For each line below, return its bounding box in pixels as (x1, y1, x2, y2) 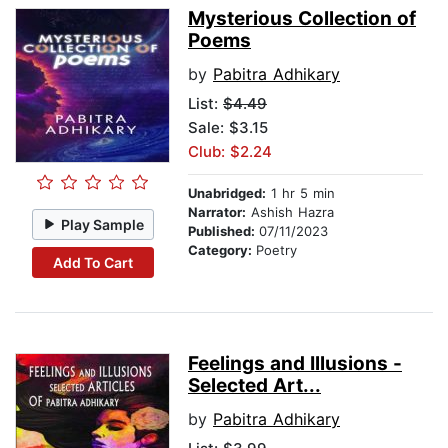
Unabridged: (188, 185, 266, 202)
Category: (188, 242, 256, 259)
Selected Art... (188, 374, 321, 398)
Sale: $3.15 (188, 118, 268, 138)
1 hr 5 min (266, 185, 335, 202)
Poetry (256, 242, 297, 259)
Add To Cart (52, 253, 133, 271)
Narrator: (188, 204, 246, 221)
